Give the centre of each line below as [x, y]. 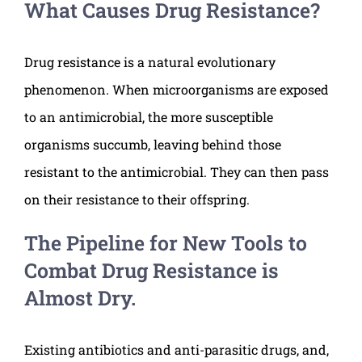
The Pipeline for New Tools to [166, 243]
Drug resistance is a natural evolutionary [150, 62]
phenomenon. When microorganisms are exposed [177, 90]
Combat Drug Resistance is [152, 271]
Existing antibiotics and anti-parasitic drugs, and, [177, 350]
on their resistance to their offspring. [137, 200]
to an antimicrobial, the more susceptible [149, 117]
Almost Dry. [80, 298]
